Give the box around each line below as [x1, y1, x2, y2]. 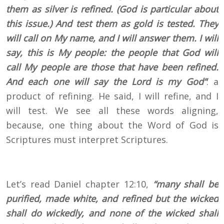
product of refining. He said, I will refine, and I [6, 90, 218, 102]
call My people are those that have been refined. [6, 61, 218, 73]
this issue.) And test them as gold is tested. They [6, 17, 218, 30]
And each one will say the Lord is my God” [6, 75, 206, 88]
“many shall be [152, 178, 219, 190]
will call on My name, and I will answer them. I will [6, 32, 218, 44]
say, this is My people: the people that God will [6, 46, 218, 59]
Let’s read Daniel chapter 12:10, [6, 178, 153, 190]
